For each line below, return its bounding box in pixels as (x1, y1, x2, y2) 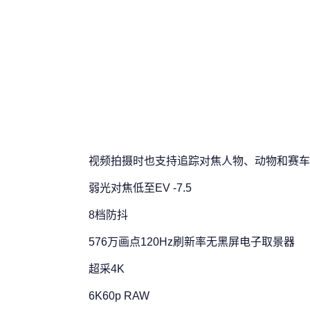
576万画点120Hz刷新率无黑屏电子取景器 (89, 235, 295, 248)
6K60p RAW (89, 289, 149, 302)
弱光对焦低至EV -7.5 (89, 181, 192, 194)
